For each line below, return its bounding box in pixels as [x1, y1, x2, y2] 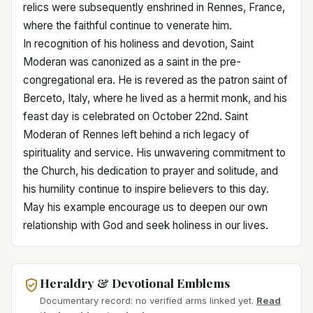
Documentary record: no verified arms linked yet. [40, 295, 254, 307]
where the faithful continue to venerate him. [23, 19, 232, 32]
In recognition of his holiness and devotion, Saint [23, 37, 254, 50]
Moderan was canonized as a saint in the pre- [23, 55, 241, 68]
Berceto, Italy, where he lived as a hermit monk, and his [23, 92, 287, 105]
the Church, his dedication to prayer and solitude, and [23, 164, 278, 177]
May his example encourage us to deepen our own [23, 201, 268, 214]
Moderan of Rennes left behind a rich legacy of [23, 128, 249, 141]
